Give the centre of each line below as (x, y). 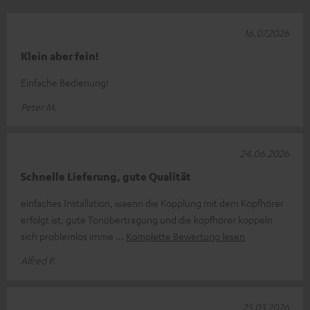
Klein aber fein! (60, 56)
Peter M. (39, 106)
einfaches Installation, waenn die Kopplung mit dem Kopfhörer (152, 202)
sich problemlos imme (68, 236)
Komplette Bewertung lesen (185, 236)
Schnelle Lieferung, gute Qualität (106, 176)
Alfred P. (38, 260)
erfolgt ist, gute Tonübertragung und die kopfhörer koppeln (147, 219)
